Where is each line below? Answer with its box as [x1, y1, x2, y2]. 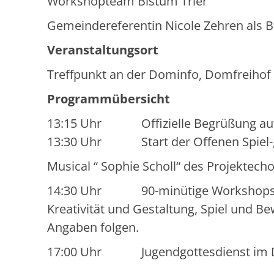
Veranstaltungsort [47, 42, 158, 59]
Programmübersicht [47, 91, 170, 108]
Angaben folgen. [47, 219, 139, 236]
